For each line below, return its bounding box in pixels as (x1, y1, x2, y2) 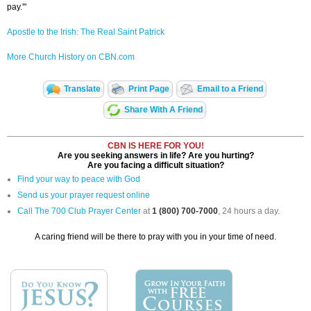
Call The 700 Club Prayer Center (17, 206, 141, 217)
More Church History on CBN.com (7, 52, 135, 62)
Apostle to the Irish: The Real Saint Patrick (7, 27, 165, 37)
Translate (64, 84, 101, 94)
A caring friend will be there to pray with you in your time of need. (35, 232, 276, 242)
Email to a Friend (197, 84, 263, 94)
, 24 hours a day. (218, 206, 280, 217)
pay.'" (7, 2, 26, 12)
